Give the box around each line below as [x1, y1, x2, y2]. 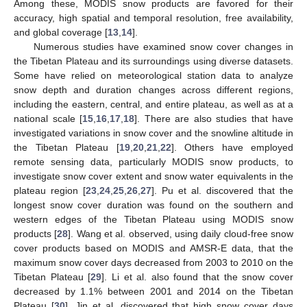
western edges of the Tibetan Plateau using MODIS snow [14, 213, 293, 225]
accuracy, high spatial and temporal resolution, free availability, [14, 12, 293, 23]
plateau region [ [14, 184, 86, 196]
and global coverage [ [14, 26, 108, 38]
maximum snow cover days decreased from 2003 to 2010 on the [14, 256, 293, 268]
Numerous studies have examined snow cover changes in [33, 40, 293, 52]
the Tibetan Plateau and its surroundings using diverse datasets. [14, 55, 293, 66]
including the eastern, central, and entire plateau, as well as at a [14, 98, 293, 110]
